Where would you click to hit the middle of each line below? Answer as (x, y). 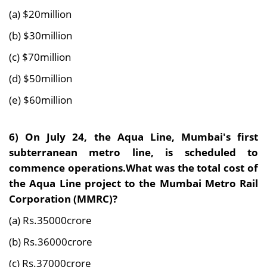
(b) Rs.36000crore (51, 242)
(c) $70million (40, 57)
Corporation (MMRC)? (63, 199)
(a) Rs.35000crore (50, 220)
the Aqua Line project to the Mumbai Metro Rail (133, 183)
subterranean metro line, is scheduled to (133, 152)
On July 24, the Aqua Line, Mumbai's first (142, 137)
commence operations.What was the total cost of (133, 168)
